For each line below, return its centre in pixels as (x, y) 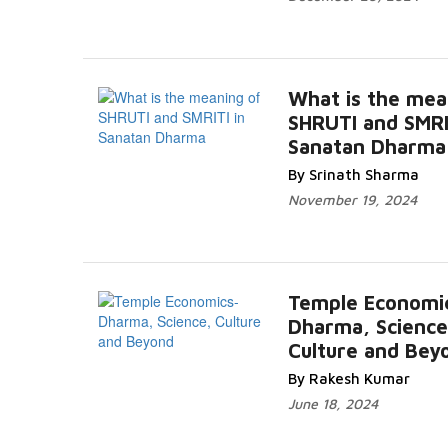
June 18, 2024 (333, 403)
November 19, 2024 (352, 199)
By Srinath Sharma (353, 174)
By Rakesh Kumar (349, 378)
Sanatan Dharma (367, 146)
